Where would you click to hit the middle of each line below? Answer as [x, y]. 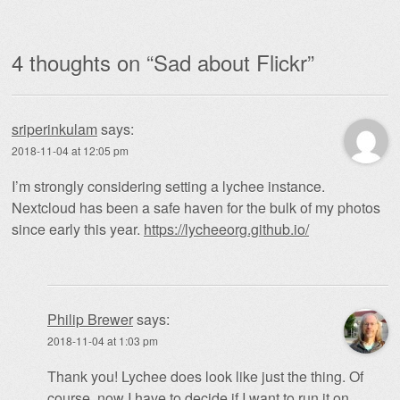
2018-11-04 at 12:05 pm [70, 150]
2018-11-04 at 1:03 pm [103, 340]
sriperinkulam [54, 129]
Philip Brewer [90, 319]
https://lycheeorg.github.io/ [226, 229]
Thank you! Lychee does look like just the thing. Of [205, 376]
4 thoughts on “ [83, 62]
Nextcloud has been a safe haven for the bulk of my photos [196, 207]
